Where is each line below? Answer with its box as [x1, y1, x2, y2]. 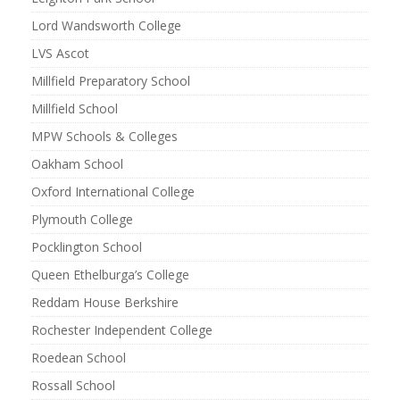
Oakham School [31, 155, 123, 172]
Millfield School [31, 100, 118, 117]
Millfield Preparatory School [31, 72, 190, 89]
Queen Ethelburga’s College [31, 266, 189, 283]
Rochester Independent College [31, 321, 212, 338]
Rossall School [31, 377, 115, 394]
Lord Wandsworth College [31, 17, 181, 34]
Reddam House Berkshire [31, 294, 179, 311]
